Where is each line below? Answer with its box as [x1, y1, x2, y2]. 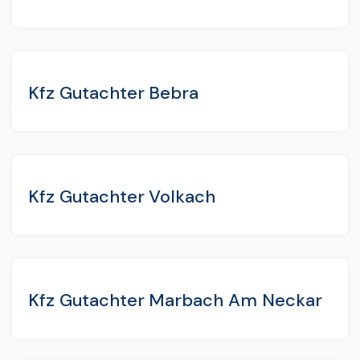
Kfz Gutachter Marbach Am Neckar [28, 288, 322, 312]
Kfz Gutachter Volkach [28, 184, 216, 208]
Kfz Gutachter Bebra [28, 80, 199, 104]
